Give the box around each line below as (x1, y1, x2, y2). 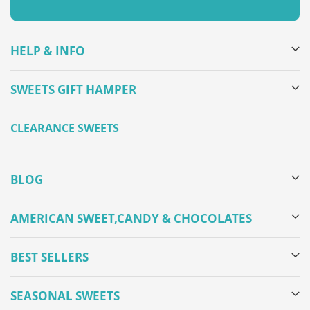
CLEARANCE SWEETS (10, 120, 119, 136)
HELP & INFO (10, 43, 85, 59)
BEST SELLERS (10, 249, 89, 265)
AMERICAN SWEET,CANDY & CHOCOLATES (10, 210, 252, 226)
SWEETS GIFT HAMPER (10, 82, 136, 98)
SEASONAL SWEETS (10, 288, 120, 304)
